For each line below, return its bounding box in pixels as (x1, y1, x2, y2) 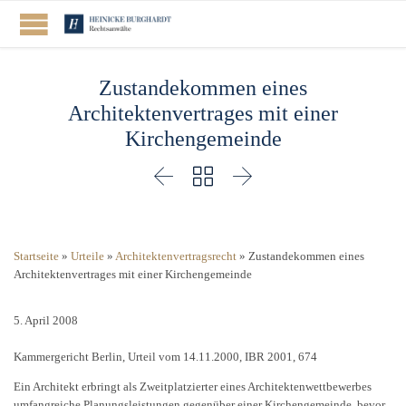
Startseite (14, 249, 59, 264)
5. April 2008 (14, 314, 78, 328)
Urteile (71, 249, 104, 264)
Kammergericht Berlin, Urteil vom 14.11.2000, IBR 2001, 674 (14, 350, 317, 364)
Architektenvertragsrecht (115, 249, 237, 264)
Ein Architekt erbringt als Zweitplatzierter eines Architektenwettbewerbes (14, 380, 372, 394)
